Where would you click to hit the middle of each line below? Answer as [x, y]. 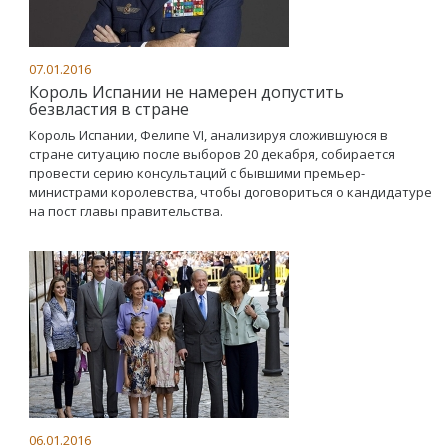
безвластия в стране [109, 109]
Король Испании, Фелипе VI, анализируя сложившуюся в [208, 135]
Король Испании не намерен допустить [186, 92]
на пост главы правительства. [126, 211]
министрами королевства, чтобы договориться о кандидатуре [230, 192]
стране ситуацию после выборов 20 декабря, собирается [212, 154]
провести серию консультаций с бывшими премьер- [197, 173]
